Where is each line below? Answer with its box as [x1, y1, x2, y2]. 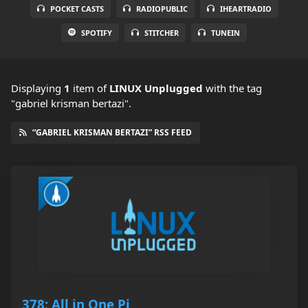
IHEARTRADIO [219, 3, 272, 14]
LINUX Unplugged [109, 81, 203, 96]
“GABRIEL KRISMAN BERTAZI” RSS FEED [32, 126, 192, 139]
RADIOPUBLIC [135, 3, 188, 14]
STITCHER [144, 27, 179, 38]
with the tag [203, 81, 262, 96]
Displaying [11, 81, 64, 96]
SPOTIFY [81, 27, 112, 38]
